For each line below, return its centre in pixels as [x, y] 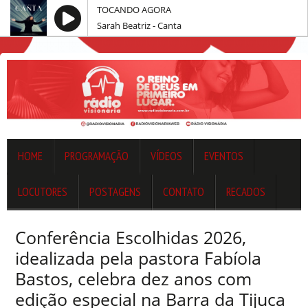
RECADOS [246, 192]
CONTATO [184, 192]
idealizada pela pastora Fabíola [138, 258]
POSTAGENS [115, 192]
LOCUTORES [43, 192]
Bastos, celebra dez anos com [133, 279]
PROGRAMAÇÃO [97, 156]
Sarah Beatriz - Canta [139, 25]
